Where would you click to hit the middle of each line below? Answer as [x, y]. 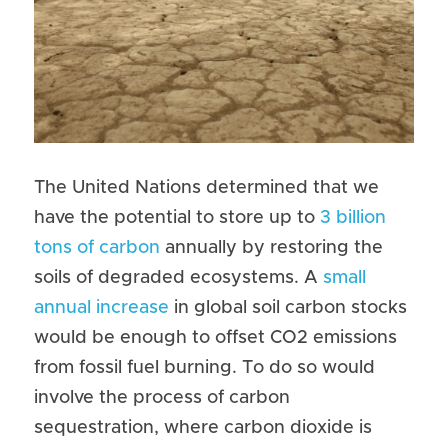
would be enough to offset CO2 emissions [215, 338]
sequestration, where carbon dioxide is [203, 428]
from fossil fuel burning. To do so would [204, 368]
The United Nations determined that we [206, 188]
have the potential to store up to [177, 218]
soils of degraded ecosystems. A [178, 278]
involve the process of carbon [162, 398]
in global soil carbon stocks [288, 308]
